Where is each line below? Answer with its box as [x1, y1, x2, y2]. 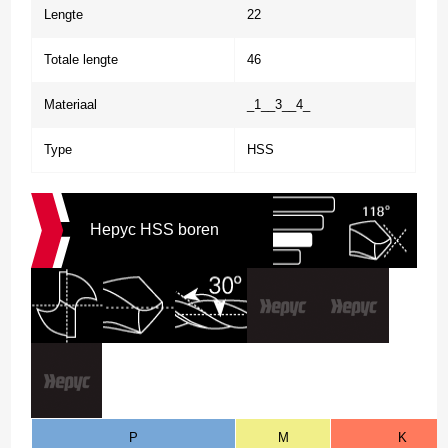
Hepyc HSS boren [89, 221, 219, 239]
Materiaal [44, 96, 98, 112]
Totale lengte [44, 51, 119, 67]
